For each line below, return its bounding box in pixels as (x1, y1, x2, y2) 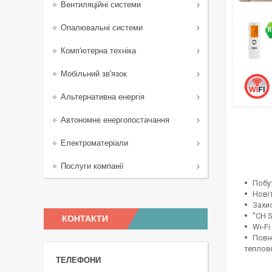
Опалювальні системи (61, 23, 143, 32)
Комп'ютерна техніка (61, 46, 136, 55)
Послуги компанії (61, 161, 124, 171)
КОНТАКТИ (62, 214, 108, 223)
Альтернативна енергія (61, 92, 144, 101)
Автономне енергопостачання (61, 115, 169, 124)
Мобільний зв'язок (61, 69, 127, 78)
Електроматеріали (61, 138, 128, 148)
